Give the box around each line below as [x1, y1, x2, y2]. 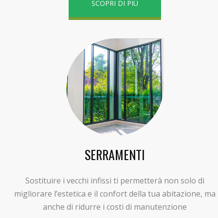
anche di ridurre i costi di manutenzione [42, 201, 187, 212]
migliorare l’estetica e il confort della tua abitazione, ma [14, 188, 216, 199]
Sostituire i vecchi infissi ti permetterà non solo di [25, 175, 204, 186]
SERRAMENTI [84, 145, 145, 164]
